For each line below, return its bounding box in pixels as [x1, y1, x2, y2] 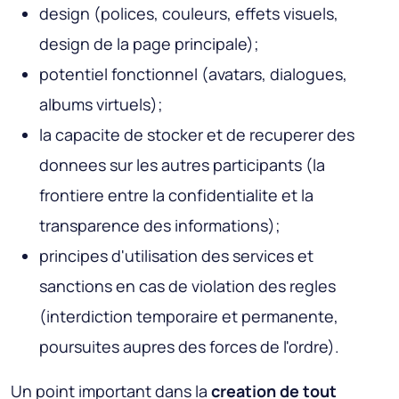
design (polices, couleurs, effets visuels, [39, 3, 338, 25]
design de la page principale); [39, 33, 259, 55]
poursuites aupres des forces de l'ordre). [39, 336, 339, 358]
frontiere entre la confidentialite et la [39, 184, 313, 207]
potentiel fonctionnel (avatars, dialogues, [39, 63, 347, 85]
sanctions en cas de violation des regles [39, 275, 336, 297]
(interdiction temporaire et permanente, [39, 305, 338, 328]
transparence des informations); [39, 215, 281, 237]
